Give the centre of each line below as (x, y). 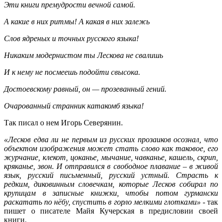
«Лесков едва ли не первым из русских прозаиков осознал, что (111, 139)
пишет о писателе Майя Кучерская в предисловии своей (111, 211)
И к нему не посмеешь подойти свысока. (72, 72)
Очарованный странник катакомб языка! (74, 106)
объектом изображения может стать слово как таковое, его (111, 148)
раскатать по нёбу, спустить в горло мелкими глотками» (102, 202)
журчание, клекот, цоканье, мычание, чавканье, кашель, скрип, (111, 157)
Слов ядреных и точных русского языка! (71, 38)
